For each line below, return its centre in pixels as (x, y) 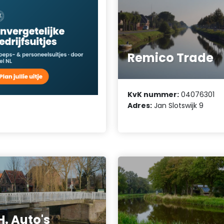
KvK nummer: (153, 94)
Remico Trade (171, 58)
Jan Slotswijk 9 (178, 105)
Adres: (140, 105)
